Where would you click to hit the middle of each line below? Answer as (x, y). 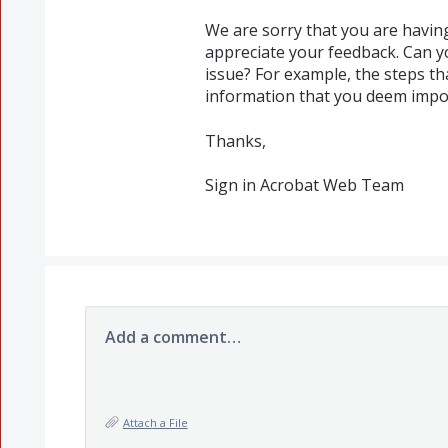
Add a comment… (172, 336)
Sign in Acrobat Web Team (304, 184)
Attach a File (155, 422)
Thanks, (235, 140)
